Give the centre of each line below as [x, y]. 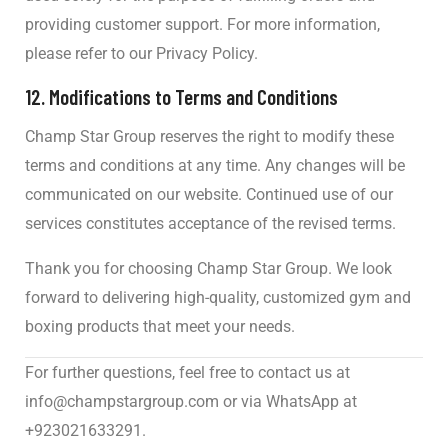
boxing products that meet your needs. [160, 326]
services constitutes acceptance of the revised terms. [210, 223]
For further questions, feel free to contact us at [187, 372]
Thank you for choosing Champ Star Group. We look [208, 268]
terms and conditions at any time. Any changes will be [215, 165]
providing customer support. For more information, [202, 25]
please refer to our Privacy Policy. [141, 54]
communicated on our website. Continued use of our [209, 194]
